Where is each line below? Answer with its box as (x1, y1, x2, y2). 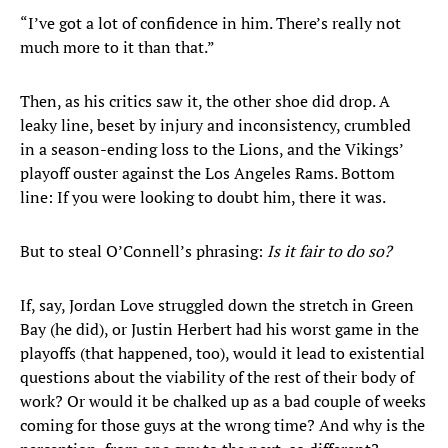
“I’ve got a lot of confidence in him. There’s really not (20, 12, 401, 35)
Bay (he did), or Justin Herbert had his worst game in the (20, 318, 419, 341)
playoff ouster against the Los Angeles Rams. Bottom (20, 162, 395, 185)
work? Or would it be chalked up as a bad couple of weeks (20, 390, 426, 413)
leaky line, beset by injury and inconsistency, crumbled (20, 114, 411, 137)
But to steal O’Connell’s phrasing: (20, 240, 267, 263)
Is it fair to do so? (267, 240, 392, 263)
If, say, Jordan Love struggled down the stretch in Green (20, 294, 414, 317)
